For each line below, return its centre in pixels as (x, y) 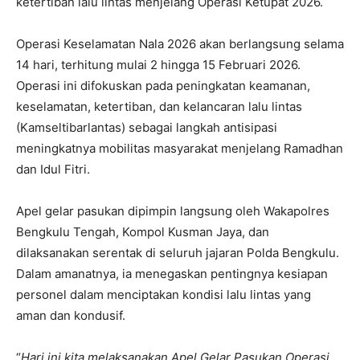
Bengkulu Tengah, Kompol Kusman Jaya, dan (143, 232)
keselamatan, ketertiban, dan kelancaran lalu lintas (159, 107)
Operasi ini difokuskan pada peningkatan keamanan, (163, 86)
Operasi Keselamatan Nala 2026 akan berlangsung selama (180, 44)
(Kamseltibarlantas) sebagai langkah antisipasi (147, 128)
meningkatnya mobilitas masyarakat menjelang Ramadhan (180, 149)
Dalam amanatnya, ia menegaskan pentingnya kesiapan (172, 274)
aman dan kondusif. (71, 316)
